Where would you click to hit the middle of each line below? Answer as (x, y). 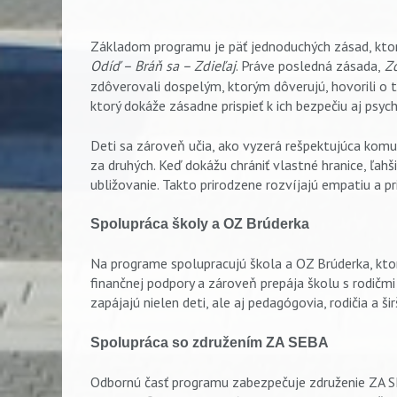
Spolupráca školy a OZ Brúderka (200, 224)
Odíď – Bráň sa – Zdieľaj (163, 66)
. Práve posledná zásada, (308, 66)
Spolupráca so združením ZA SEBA (210, 342)
